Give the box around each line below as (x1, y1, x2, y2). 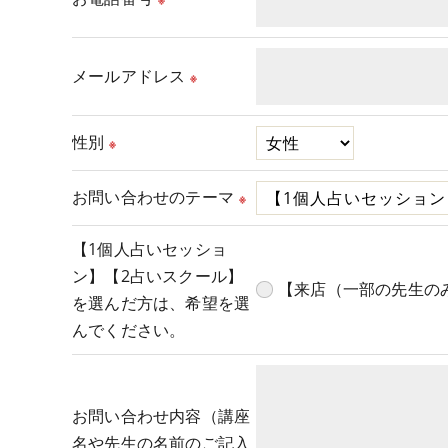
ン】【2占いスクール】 (72, 265, 244, 288)
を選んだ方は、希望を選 (72, 292, 251, 315)
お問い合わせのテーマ (72, 186, 234, 209)
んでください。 (72, 319, 186, 342)
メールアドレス (72, 65, 186, 88)
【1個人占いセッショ (72, 238, 227, 261)
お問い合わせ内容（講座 (72, 405, 251, 428)
